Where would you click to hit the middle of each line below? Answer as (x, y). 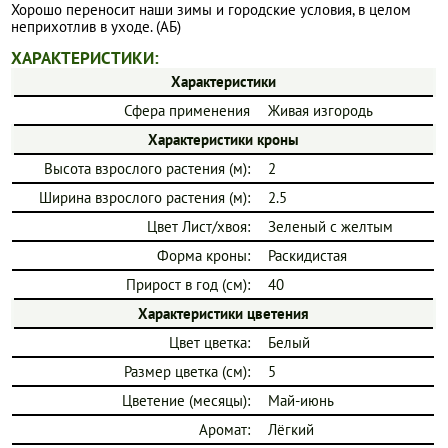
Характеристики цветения (224, 313)
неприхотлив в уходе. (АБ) (96, 27)
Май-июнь (301, 400)
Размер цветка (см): (187, 371)
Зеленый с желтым (331, 226)
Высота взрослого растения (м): (147, 168)
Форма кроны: (204, 255)
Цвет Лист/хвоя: (199, 226)
